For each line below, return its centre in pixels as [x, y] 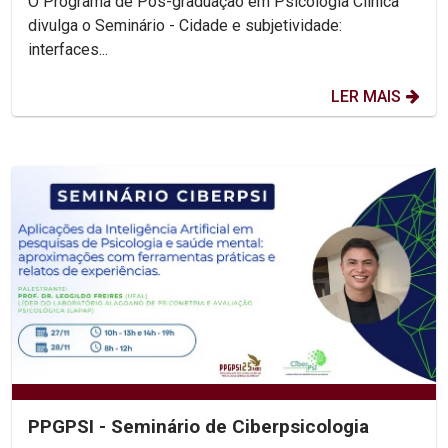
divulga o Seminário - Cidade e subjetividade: [185, 25]
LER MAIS [366, 96]
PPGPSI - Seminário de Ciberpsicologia [198, 426]
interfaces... [68, 49]
